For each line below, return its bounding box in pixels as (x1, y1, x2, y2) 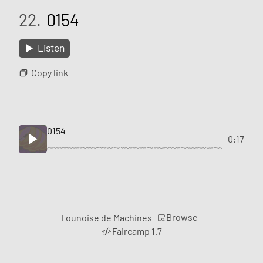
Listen (38, 41, 65, 55)
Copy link (31, 66, 68, 78)
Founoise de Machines (60, 212, 152, 224)
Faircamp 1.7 (112, 225, 163, 237)
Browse (166, 211, 198, 223)
